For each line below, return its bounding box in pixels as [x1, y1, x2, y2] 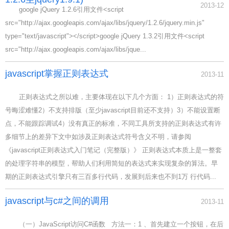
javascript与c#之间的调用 [5, 196, 109, 206]
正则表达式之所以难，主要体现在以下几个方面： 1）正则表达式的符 [18, 93, 224, 101]
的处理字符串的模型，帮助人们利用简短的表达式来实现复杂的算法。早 [5, 159, 218, 167]
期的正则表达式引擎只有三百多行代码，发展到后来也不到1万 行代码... [5, 173, 216, 180]
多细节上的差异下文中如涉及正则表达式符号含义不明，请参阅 [5, 133, 191, 141]
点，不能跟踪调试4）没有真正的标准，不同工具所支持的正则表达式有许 [5, 120, 221, 127]
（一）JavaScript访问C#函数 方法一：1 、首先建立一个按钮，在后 [18, 220, 223, 228]
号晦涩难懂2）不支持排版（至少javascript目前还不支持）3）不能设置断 [5, 106, 220, 114]
